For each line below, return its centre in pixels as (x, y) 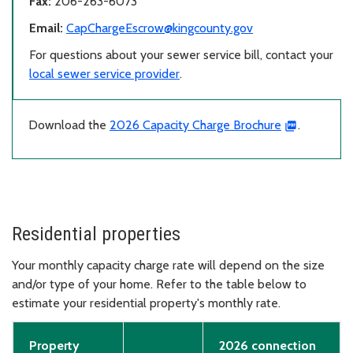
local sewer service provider (104, 73)
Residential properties (96, 234)
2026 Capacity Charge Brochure (195, 124)
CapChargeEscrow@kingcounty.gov (160, 28)
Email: (46, 28)
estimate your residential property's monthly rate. (146, 303)
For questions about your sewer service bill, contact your (181, 54)
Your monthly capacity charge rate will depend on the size (168, 265)
